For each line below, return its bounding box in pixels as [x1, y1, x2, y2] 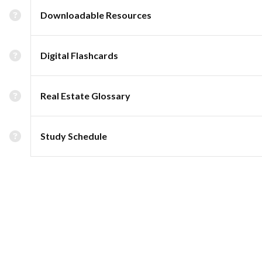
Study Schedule [40, 130, 107, 142]
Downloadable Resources [40, 9, 151, 20]
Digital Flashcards [40, 50, 118, 61]
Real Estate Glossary [40, 90, 130, 101]
